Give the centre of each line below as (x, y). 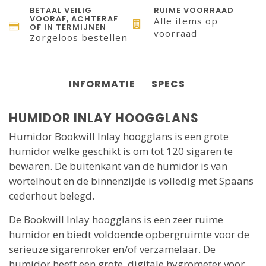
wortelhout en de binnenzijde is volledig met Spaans (131, 181)
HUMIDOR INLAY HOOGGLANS (105, 118)
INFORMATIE (102, 84)
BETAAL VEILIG (61, 11)
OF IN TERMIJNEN (68, 27)
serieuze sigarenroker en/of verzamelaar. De (112, 249)
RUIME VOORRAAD (194, 11)
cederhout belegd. (52, 196)
